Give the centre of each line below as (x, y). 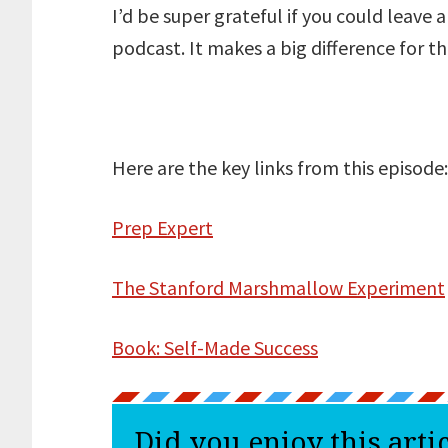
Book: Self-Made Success (215, 347)
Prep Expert (162, 227)
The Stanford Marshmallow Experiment (278, 287)
